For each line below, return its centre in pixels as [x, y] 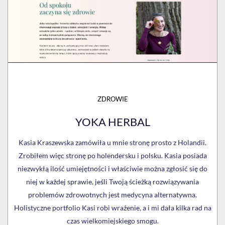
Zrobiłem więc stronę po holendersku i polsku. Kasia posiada [113, 155]
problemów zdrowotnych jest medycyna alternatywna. [113, 194]
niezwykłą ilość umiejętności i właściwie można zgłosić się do [113, 168]
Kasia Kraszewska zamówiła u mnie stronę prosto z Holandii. [113, 142]
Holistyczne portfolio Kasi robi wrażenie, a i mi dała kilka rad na [113, 207]
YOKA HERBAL [113, 122]
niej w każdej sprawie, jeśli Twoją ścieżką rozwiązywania [113, 181]
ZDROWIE [113, 99]
